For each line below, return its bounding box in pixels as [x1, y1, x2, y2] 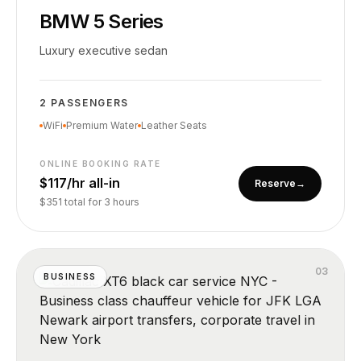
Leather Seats [141, 119, 207, 131]
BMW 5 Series [39, 10, 164, 33]
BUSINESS [44, 272, 97, 281]
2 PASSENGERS [39, 97, 130, 109]
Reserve [255, 176, 296, 189]
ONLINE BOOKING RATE [39, 159, 161, 168]
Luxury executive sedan [39, 44, 168, 57]
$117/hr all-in [39, 175, 120, 191]
